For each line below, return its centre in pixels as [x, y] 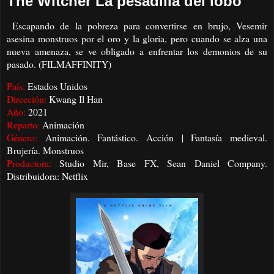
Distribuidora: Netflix [47, 176]
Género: [26, 138]
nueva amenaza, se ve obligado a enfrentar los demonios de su [137, 51]
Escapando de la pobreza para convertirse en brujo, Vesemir [140, 25]
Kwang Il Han [75, 99]
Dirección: [27, 99]
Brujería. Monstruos [45, 150]
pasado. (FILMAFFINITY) [59, 64]
